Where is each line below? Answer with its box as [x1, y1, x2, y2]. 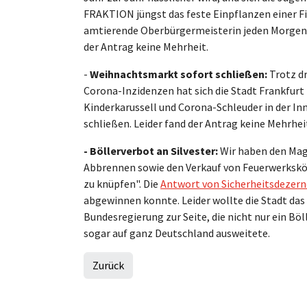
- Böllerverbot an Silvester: [84, 143, 220, 158]
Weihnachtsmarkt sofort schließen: [90, 66, 269, 81]
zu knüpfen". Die [84, 176, 160, 191]
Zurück [93, 258, 124, 272]
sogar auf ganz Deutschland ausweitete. [84, 225, 270, 240]
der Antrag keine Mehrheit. [84, 39, 210, 53]
